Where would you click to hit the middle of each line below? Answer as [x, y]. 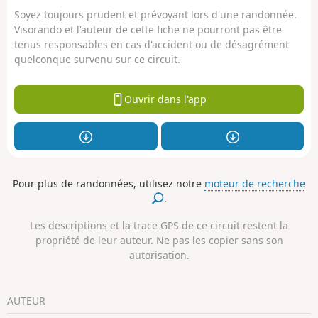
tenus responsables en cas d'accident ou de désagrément [152, 45]
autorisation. [159, 256]
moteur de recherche [255, 183]
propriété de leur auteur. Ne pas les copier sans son [159, 241]
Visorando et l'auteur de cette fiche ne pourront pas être [148, 30]
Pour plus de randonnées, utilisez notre [109, 183]
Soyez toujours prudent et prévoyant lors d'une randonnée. [155, 15]
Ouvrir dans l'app [165, 99]
